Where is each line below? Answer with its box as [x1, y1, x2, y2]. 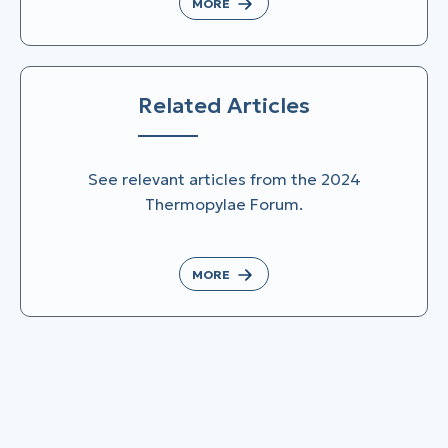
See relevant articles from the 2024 [87, 168, 361, 189]
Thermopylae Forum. [145, 193, 303, 214]
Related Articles [138, 91, 310, 119]
